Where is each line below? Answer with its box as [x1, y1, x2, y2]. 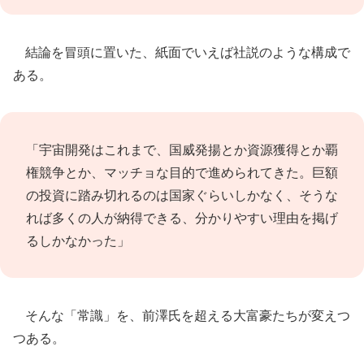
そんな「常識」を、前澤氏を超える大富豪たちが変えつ [13, 307, 350, 323]
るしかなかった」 [26, 232, 130, 249]
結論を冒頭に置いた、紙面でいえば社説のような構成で [13, 44, 350, 60]
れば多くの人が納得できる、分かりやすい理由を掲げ [26, 210, 338, 226]
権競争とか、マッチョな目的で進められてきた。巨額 [26, 164, 338, 180]
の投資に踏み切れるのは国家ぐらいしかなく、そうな [26, 187, 338, 203]
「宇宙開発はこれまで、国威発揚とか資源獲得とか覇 [26, 141, 338, 158]
